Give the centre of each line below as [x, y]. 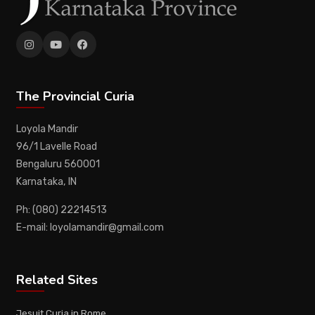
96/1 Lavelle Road [56, 146]
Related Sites [57, 280]
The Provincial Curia [75, 97]
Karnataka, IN [46, 181]
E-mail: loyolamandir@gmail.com [90, 227]
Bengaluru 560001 [58, 164]
